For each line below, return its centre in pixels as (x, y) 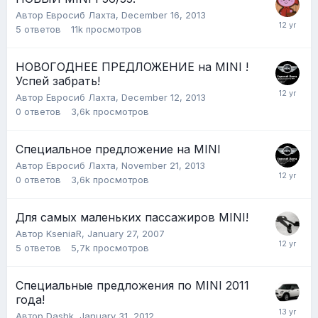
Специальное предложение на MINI (118, 149)
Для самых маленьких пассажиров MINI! (132, 217)
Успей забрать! (58, 81)
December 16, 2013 (164, 15)
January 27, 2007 (126, 233)
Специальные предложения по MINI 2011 (132, 285)
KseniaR (64, 233)
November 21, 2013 (163, 165)
